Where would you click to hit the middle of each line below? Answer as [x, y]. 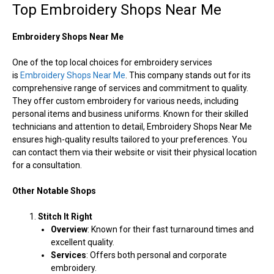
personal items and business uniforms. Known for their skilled [130, 113]
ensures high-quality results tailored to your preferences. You [130, 139]
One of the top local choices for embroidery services [112, 62]
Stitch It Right [65, 216]
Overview [69, 229]
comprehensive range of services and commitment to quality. [130, 88]
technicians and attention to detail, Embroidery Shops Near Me [132, 126]
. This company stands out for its [188, 75]
